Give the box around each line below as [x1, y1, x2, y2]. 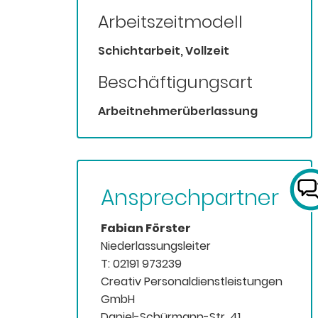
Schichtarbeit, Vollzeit [97, 43, 229, 60]
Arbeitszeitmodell [97, 10, 243, 34]
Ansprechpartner [100, 183, 279, 214]
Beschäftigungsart [97, 70, 253, 94]
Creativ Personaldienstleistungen [100, 273, 283, 290]
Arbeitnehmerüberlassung [97, 103, 258, 120]
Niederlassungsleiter [100, 238, 211, 255]
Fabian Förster [100, 220, 191, 237]
